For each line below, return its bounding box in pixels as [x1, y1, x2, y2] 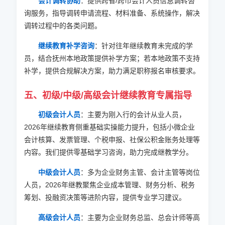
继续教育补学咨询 [38, 42, 94, 50]
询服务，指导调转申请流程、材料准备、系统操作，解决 [24, 9, 200, 17]
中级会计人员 [38, 168, 80, 176]
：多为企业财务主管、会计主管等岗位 [80, 168, 200, 176]
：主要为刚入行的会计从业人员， [80, 110, 186, 119]
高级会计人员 [38, 213, 80, 221]
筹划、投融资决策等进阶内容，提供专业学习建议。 [24, 193, 186, 201]
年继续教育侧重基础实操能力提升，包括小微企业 [40, 123, 195, 131]
